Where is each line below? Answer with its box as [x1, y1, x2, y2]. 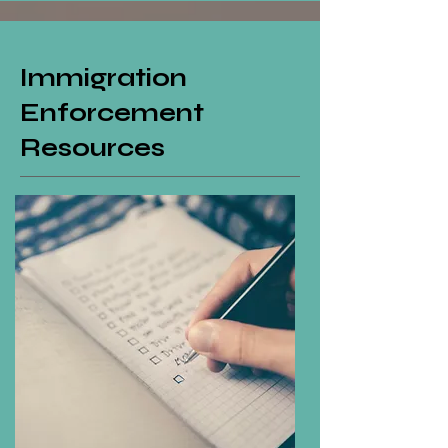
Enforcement [20, 98, 204, 128]
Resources [20, 133, 165, 163]
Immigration [20, 63, 187, 93]
